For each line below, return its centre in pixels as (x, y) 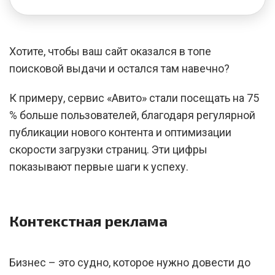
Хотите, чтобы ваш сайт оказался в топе (110, 51)
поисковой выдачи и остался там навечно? (119, 68)
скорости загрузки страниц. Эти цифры (108, 149)
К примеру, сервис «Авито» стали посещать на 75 (134, 98)
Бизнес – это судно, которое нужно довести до (130, 262)
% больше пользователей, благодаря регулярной (132, 115)
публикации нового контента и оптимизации (120, 132)
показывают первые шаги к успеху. (99, 167)
